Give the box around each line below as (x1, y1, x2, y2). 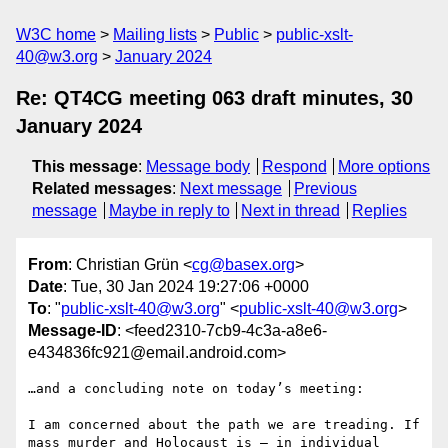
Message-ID (28, 322, 117, 340)
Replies (351, 202, 407, 219)
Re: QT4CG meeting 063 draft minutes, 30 (16, 87, 413, 109)
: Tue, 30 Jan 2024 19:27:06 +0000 (63, 278, 309, 296)
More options (338, 158, 431, 175)
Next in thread (241, 202, 341, 219)
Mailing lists (113, 26, 197, 43)
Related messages (32, 180, 172, 197)
